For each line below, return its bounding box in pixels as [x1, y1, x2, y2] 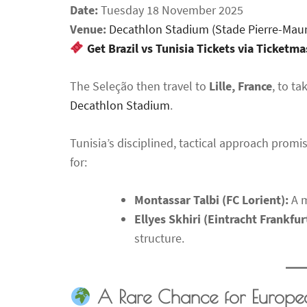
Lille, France [209, 77, 272, 94]
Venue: [70, 21, 106, 37]
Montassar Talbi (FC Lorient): [134, 191, 288, 208]
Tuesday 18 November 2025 [98, 1, 243, 18]
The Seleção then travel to [70, 77, 209, 94]
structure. [134, 230, 184, 246]
